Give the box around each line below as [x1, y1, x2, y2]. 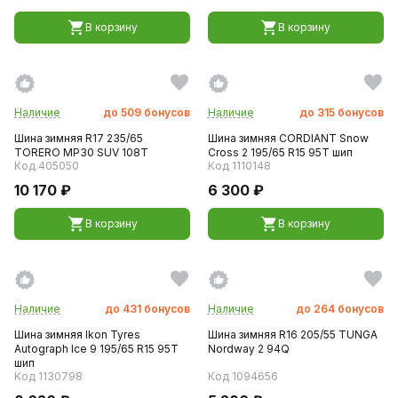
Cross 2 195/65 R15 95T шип [207, 145, 353, 159]
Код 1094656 [207, 369, 278, 383]
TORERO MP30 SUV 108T [14, 145, 148, 159]
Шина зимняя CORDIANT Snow [207, 131, 369, 145]
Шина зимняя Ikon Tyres [14, 327, 140, 341]
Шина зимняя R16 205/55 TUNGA [207, 327, 378, 341]
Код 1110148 [207, 158, 271, 172]
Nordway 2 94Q [207, 341, 290, 355]
